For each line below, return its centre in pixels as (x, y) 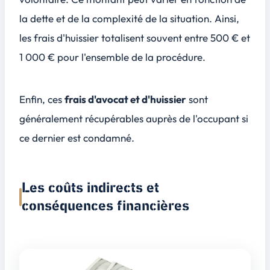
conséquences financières (105, 206)
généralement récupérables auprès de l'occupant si (134, 118)
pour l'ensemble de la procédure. (130, 57)
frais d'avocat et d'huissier (125, 99)
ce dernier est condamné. (77, 137)
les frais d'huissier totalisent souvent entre (115, 38)
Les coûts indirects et (90, 188)
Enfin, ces (42, 99)
